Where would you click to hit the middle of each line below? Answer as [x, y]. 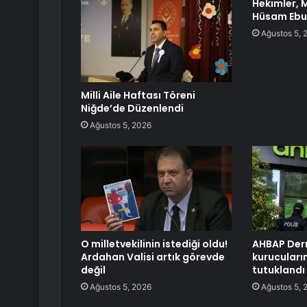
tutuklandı [278, 270]
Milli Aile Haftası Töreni [138, 96]
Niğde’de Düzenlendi [132, 109]
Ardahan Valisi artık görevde [153, 257]
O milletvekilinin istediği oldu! [154, 244]
